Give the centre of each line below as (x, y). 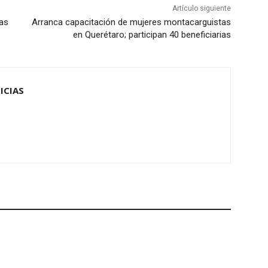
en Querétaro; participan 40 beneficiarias (152, 35)
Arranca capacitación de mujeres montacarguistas (131, 22)
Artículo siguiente (201, 9)
